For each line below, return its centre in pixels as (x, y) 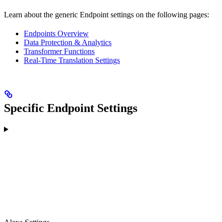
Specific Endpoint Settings (71, 108)
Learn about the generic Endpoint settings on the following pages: (107, 15)
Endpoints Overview (56, 34)
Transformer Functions (59, 52)
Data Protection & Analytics (68, 43)
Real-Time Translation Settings (72, 60)
